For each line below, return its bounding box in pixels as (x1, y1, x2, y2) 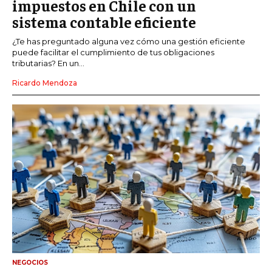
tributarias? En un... (12, 58, 84, 69)
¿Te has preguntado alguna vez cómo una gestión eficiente (12, 36, 245, 47)
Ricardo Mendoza (12, 78, 77, 88)
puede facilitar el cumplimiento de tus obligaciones (12, 47, 214, 58)
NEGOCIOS (12, 259, 48, 267)
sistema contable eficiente (12, 12, 196, 32)
